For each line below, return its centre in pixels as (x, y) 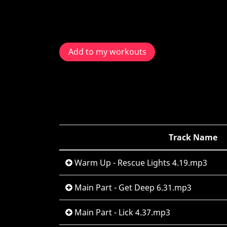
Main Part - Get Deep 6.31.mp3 (132, 187)
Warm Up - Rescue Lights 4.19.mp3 (140, 163)
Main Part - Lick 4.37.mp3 (121, 212)
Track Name (193, 137)
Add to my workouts (107, 52)
